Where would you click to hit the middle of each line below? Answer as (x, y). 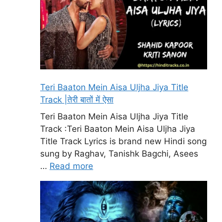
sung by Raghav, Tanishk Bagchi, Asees (119, 153)
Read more (71, 166)
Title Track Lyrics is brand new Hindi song (123, 141)
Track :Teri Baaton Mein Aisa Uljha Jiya (118, 129)
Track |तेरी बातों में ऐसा (77, 100)
